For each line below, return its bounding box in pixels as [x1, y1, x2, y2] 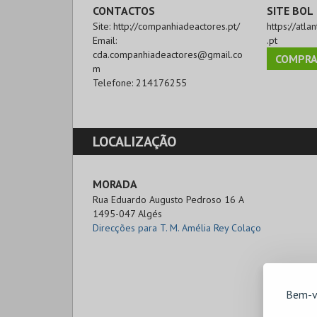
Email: [93, 33, 117, 47]
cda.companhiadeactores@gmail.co [93, 47, 243, 61]
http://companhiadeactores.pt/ [113, 19, 240, 33]
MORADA [93, 176, 137, 191]
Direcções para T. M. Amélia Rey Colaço [93, 221, 261, 234]
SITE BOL [266, 3, 313, 18]
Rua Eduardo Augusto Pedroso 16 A [93, 192, 244, 206]
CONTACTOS [93, 3, 155, 18]
